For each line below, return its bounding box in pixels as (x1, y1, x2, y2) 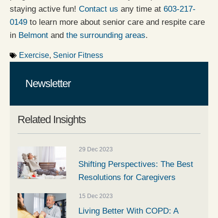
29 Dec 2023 (79, 146, 113, 153)
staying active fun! (10, 4, 79, 14)
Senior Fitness (53, 51, 103, 60)
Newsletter (25, 77, 71, 90)
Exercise (19, 51, 49, 60)
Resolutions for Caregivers (78, 173, 176, 182)
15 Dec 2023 (79, 193, 113, 200)
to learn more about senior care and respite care (27, 17, 205, 27)
